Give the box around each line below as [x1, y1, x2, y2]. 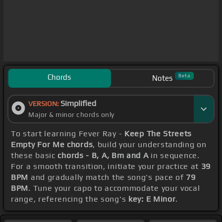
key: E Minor [128, 194, 176, 204]
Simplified [60, 99, 96, 109]
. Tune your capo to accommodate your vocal [28, 183, 200, 193]
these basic [11, 151, 58, 161]
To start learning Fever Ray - [11, 129, 124, 139]
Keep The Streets [124, 129, 192, 139]
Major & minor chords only [28, 111, 114, 119]
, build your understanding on [93, 140, 207, 150]
